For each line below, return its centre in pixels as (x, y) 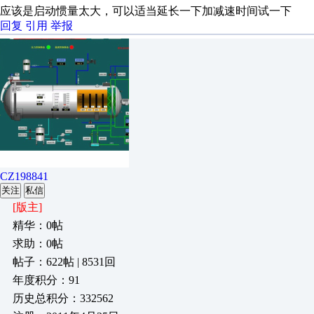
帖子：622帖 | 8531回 (64, 262)
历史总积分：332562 (63, 298)
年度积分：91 (46, 280)
